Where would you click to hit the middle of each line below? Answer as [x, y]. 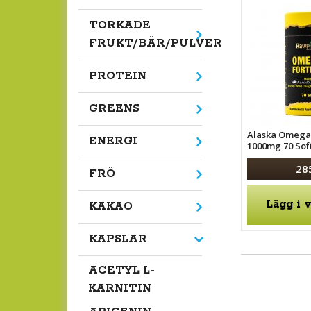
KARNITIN [120, 289]
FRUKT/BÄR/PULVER [155, 44]
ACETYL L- [121, 271]
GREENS [114, 109]
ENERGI [113, 142]
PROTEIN [118, 76]
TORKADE [120, 26]
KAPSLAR [118, 239]
